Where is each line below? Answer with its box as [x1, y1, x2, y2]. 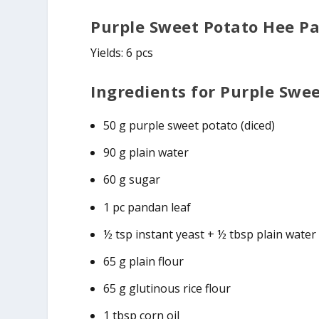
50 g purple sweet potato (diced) [103, 117, 276, 133]
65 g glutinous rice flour [103, 281, 231, 297]
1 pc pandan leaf [103, 199, 192, 215]
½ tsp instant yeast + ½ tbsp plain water [103, 226, 317, 242]
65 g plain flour [103, 253, 184, 269]
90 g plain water [103, 145, 189, 161]
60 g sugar [103, 172, 161, 188]
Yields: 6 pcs [90, 45, 154, 61]
